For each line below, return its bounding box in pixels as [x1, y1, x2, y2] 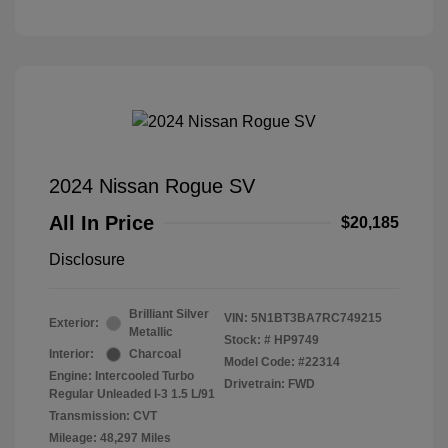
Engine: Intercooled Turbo [49, 369, 194, 384]
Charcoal [129, 347, 181, 362]
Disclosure [49, 251, 125, 269]
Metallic [129, 325, 173, 340]
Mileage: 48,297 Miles [49, 431, 171, 446]
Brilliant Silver [129, 307, 209, 322]
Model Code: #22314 [224, 355, 340, 370]
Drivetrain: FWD [224, 377, 315, 392]
